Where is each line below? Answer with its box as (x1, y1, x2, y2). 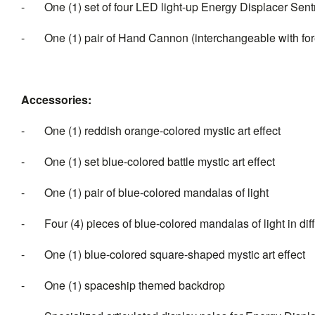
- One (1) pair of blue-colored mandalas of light (21, 184, 269, 201)
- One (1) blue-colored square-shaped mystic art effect (21, 246, 305, 263)
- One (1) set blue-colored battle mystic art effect (21, 153, 275, 170)
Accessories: (21, 91, 91, 108)
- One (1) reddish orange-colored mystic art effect (21, 122, 281, 139)
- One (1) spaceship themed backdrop (21, 277, 225, 294)
